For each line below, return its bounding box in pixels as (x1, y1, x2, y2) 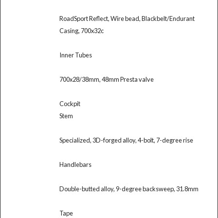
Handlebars (59, 160, 91, 168)
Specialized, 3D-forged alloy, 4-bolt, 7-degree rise (59, 136, 193, 144)
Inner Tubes (59, 51, 92, 59)
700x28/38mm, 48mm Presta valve (59, 75, 154, 83)
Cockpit (59, 99, 80, 108)
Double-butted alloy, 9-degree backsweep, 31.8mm (59, 184, 199, 193)
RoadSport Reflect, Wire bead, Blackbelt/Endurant (59, 14, 195, 22)
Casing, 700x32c (59, 26, 104, 35)
